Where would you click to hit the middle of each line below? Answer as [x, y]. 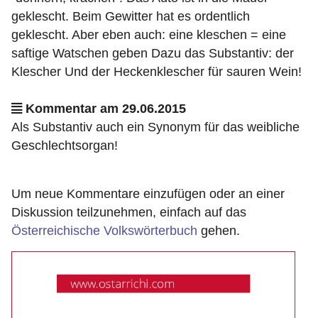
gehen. [219, 231]
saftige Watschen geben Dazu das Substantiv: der [153, 53]
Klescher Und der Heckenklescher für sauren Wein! [157, 72]
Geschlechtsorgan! [65, 146]
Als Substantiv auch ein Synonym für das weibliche [155, 127]
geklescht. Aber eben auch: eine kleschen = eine [149, 35]
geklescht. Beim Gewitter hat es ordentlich [131, 16]
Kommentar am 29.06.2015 [104, 109]
